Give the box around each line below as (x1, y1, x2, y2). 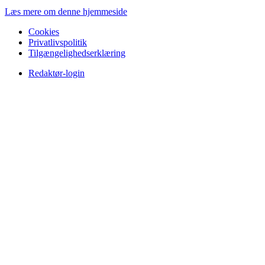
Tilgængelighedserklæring (28, 48, 125, 59)
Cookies (28, 27, 59, 37)
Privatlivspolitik (28, 37, 87, 48)
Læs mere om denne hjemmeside (5, 7, 127, 17)
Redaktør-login (28, 68, 85, 79)
